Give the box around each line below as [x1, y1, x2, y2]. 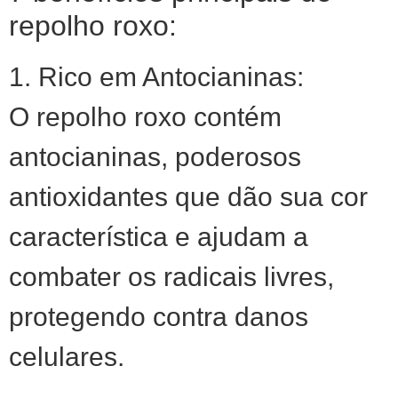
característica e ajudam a [9, 222, 308, 251]
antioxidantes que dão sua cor [9, 182, 368, 211]
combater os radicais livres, [9, 262, 334, 291]
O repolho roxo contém [9, 102, 282, 131]
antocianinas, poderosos [9, 142, 301, 171]
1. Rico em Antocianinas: [9, 62, 304, 92]
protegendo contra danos [9, 302, 308, 331]
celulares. [9, 342, 124, 371]
